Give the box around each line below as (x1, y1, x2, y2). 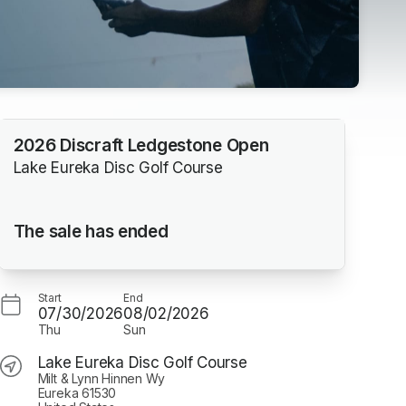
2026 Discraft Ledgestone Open (13, 135, 269, 157)
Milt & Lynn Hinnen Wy (37, 370, 166, 386)
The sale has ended (13, 220, 169, 242)
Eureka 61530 (37, 384, 117, 401)
